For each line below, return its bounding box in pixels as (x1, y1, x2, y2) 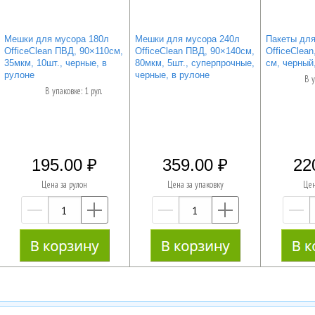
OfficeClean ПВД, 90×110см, (4, 45, 123, 56)
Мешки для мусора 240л (134, 33, 240, 44)
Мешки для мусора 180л (4, 33, 109, 44)
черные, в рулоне (134, 69, 210, 80)
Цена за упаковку (167, 179, 224, 191)
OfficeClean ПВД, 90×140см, (134, 45, 255, 56)
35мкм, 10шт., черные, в (4, 57, 107, 68)
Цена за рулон (41, 179, 88, 191)
